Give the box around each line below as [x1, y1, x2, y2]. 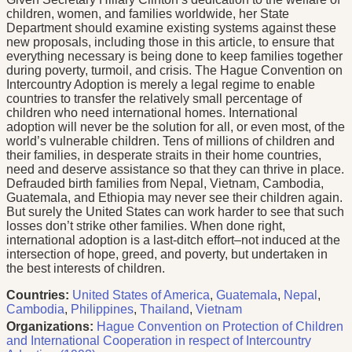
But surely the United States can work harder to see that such [6, 205, 344, 219]
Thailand [140, 302, 189, 317]
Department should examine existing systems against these [6, 21, 336, 35]
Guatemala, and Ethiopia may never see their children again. [6, 191, 343, 205]
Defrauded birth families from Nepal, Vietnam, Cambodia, [6, 177, 324, 191]
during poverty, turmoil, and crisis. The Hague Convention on [6, 64, 343, 78]
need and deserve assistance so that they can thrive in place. [6, 163, 344, 177]
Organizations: [6, 320, 93, 334]
